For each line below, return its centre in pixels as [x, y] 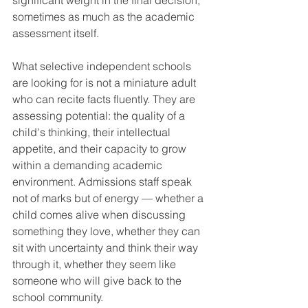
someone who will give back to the [98, 281]
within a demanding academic [89, 165]
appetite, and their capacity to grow [101, 149]
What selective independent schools [103, 66]
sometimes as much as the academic [105, 17]
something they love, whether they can [108, 231]
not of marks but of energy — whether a [109, 198]
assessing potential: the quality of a [100, 116]
